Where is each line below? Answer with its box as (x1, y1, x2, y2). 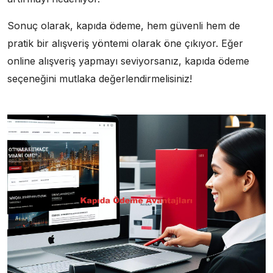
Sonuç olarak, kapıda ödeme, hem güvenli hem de (7, 19, 240, 32)
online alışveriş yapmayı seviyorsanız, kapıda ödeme (7, 54, 249, 67)
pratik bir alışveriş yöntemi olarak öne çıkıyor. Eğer (7, 37, 243, 49)
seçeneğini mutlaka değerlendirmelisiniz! (7, 72, 192, 85)
